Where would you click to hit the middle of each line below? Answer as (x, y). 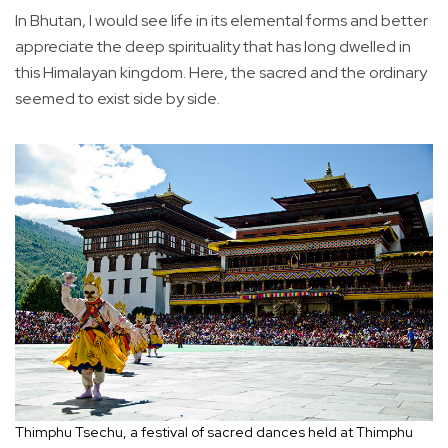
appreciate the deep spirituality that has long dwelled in (213, 47)
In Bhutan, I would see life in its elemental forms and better (221, 21)
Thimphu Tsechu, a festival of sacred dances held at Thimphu (214, 432)
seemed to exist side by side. (117, 99)
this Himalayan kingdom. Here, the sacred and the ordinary (221, 73)
